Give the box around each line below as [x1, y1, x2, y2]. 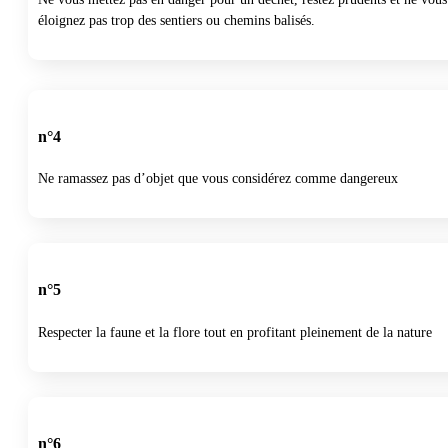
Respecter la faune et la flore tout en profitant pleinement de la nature [38, 324, 432, 340]
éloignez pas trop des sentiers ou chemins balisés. [38, 12, 315, 28]
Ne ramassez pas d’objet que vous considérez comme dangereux [38, 171, 398, 187]
